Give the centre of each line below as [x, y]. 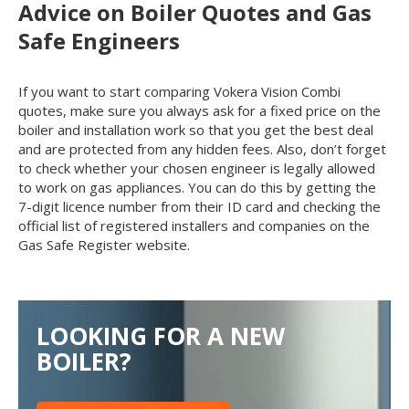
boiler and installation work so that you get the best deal [196, 129]
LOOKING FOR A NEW [161, 336]
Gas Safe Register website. [104, 244]
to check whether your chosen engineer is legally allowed [197, 168]
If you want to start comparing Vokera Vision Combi [179, 91]
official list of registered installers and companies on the [194, 225]
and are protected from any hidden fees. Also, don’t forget [202, 148]
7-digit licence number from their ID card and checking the [199, 206]
